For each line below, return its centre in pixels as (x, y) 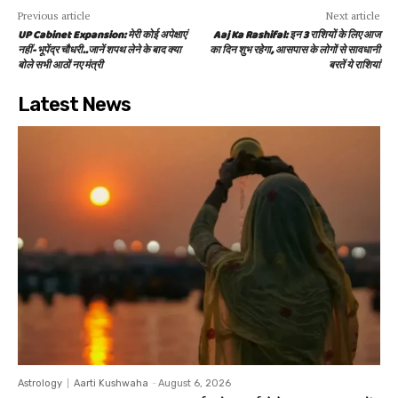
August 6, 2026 (195, 384)
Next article (353, 16)
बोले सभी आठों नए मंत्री (60, 66)
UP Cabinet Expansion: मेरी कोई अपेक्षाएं (102, 36)
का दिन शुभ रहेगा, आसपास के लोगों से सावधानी (295, 51)
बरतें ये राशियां (354, 66)
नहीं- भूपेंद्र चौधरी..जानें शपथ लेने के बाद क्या (99, 51)
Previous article (54, 16)
